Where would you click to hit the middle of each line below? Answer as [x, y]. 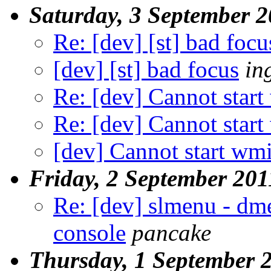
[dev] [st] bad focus [146, 69]
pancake [171, 232]
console [90, 232]
